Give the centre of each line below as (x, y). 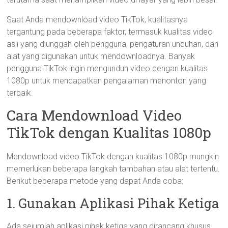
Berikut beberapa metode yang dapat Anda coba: (95, 181)
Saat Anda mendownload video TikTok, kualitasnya (97, 20)
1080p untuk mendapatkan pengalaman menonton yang (107, 81)
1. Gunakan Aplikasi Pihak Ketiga (113, 203)
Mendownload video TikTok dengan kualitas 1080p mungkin (113, 156)
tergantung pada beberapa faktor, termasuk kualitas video (110, 32)
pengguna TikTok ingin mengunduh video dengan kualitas (107, 68)
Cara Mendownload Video (94, 115)
